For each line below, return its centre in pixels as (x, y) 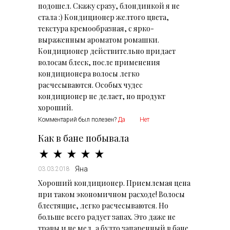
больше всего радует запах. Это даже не (107, 217)
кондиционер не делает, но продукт (102, 96)
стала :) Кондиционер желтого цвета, (103, 17)
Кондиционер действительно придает (107, 51)
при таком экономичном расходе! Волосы (111, 194)
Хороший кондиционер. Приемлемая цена (114, 183)
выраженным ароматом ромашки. (99, 40)
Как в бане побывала (83, 138)
